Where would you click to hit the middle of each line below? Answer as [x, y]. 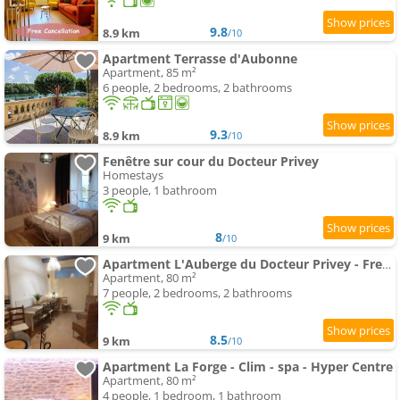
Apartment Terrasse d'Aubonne [200, 59]
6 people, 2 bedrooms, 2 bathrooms [197, 88]
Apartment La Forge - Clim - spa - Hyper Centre [248, 367]
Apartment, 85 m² [150, 73]
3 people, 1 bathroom [160, 191]
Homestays [133, 175]
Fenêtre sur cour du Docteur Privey [211, 162]
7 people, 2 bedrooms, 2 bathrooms [197, 293]
